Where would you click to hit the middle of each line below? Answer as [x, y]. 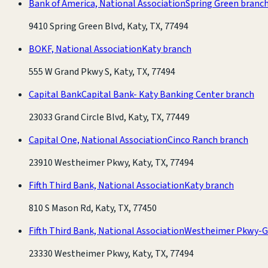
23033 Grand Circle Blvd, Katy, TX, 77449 [109, 117]
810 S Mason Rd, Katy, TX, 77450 [93, 208]
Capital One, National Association [98, 140]
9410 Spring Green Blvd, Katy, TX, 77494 [109, 26]
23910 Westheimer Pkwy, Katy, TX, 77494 [111, 162]
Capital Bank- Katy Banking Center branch [168, 94]
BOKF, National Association [85, 49]
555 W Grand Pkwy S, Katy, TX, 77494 [102, 71]
